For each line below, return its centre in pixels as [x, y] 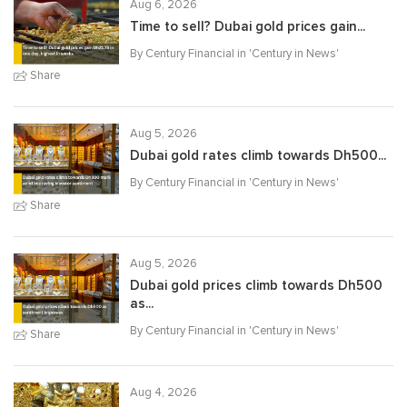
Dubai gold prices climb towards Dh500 [256, 285]
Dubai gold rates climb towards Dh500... [258, 156]
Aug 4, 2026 [164, 393]
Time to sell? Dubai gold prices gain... [248, 26]
